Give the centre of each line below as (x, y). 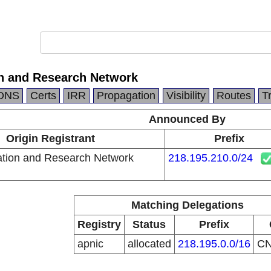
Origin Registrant (51, 139)
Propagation (126, 96)
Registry (99, 224)
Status (149, 224)
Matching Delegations (187, 205)
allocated (149, 244)
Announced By (187, 119)
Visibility (186, 96)
